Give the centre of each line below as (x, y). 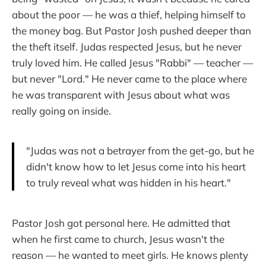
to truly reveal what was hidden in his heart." (129, 183)
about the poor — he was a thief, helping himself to (129, 14)
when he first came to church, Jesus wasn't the (118, 239)
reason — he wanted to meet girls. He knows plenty (130, 255)
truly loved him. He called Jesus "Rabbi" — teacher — (132, 62)
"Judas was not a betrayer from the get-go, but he (140, 151)
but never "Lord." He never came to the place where (129, 78)
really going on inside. (61, 110)
